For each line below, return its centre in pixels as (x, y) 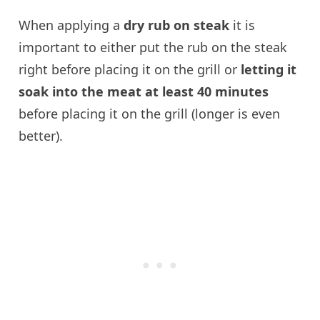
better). (41, 136)
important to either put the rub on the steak (153, 47)
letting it (269, 70)
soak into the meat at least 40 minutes (144, 92)
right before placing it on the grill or (130, 70)
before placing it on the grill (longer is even (150, 114)
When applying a (71, 25)
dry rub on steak (177, 25)
